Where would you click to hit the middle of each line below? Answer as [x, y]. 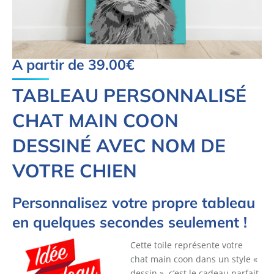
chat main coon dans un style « [194, 259]
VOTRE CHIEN [75, 170]
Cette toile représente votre [187, 245]
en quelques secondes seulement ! [130, 222]
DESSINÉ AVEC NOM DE [119, 145]
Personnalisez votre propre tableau [134, 202]
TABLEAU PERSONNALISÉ [129, 95]
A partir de [50, 64]
